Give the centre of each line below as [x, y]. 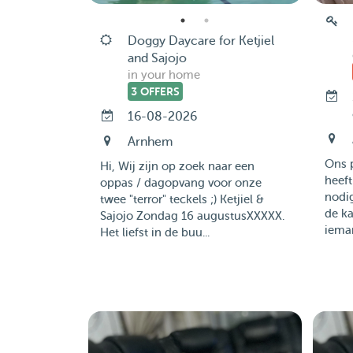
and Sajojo [157, 58]
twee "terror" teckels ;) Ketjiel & [182, 200]
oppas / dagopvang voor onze [180, 183]
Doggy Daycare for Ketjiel [201, 41]
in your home [163, 75]
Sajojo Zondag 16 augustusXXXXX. [192, 216]
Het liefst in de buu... [154, 233]
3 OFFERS [155, 91]
